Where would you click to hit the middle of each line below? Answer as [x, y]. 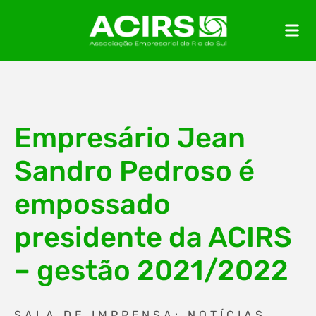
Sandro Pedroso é [134, 171]
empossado [92, 204]
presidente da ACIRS [153, 237]
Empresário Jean [130, 138]
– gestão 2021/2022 [151, 271]
